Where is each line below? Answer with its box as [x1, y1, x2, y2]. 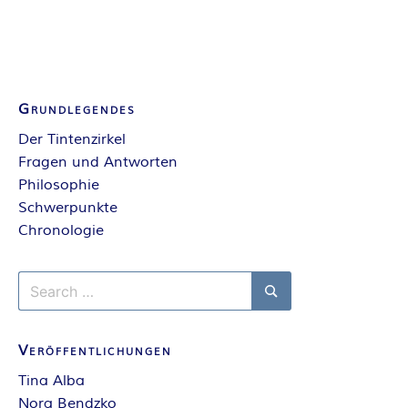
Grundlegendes [18, 100, 136, 119]
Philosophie [18, 176, 99, 195]
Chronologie [18, 221, 104, 240]
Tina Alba [18, 372, 85, 391]
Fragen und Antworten [18, 153, 178, 172]
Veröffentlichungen [18, 342, 172, 361]
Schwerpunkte [18, 199, 117, 218]
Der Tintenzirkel [18, 130, 126, 149]
